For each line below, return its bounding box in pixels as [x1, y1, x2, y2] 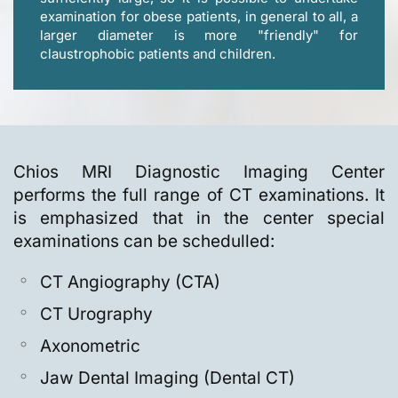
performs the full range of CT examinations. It [13, 185, 385, 206]
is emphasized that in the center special [13, 208, 385, 229]
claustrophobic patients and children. [40, 45, 275, 63]
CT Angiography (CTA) [40, 272, 220, 293]
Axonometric [40, 336, 140, 357]
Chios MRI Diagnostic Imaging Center [13, 162, 385, 183]
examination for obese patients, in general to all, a [40, 8, 358, 26]
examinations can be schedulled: [13, 231, 275, 252]
